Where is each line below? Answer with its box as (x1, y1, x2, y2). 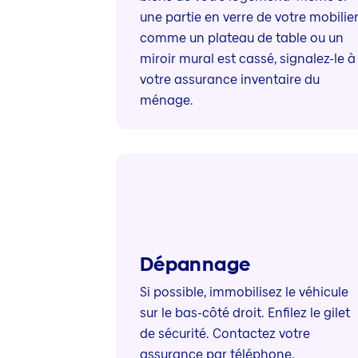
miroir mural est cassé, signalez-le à (139, 50, 356, 69)
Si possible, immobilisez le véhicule (139, 283, 348, 302)
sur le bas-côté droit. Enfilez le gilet (139, 304, 350, 323)
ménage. (139, 91, 193, 110)
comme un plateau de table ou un (139, 29, 344, 48)
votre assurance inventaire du (139, 70, 320, 89)
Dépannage (139, 251, 251, 278)
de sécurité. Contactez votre (139, 324, 310, 344)
